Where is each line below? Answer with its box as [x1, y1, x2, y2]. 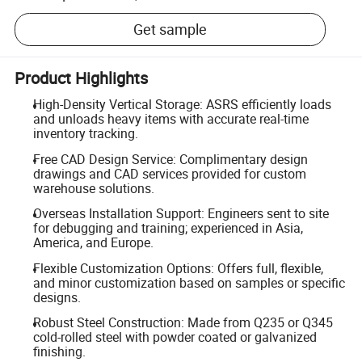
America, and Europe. [32, 234, 154, 252]
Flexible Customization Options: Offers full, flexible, [32, 259, 323, 277]
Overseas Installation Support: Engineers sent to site [32, 204, 329, 223]
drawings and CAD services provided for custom [32, 164, 306, 183]
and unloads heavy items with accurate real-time [32, 110, 309, 128]
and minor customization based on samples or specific [32, 273, 345, 292]
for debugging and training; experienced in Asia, [32, 219, 303, 238]
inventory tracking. [32, 124, 138, 142]
